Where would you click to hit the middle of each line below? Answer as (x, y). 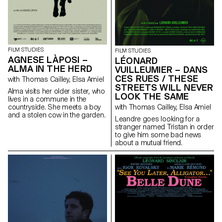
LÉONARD (137, 60)
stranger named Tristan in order (165, 127)
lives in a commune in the (47, 99)
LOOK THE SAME (152, 96)
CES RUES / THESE (157, 78)
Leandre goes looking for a (157, 119)
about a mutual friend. (149, 142)
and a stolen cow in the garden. (57, 115)
